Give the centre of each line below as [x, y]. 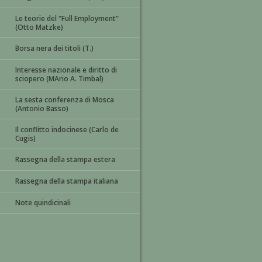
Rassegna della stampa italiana [67, 181]
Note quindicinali [43, 203]
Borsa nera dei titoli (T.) [54, 48]
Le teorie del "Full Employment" [67, 18]
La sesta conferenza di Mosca [65, 100]
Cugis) [25, 138]
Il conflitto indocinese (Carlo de [67, 130]
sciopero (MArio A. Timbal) [59, 79]
